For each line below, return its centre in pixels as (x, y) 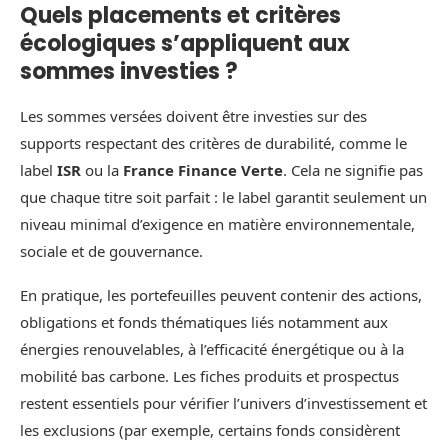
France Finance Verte (203, 170)
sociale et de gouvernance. (111, 251)
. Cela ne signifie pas (353, 170)
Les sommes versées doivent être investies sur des (193, 116)
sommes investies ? (129, 72)
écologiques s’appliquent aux (185, 44)
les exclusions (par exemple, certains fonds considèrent (210, 430)
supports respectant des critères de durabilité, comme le (213, 143)
